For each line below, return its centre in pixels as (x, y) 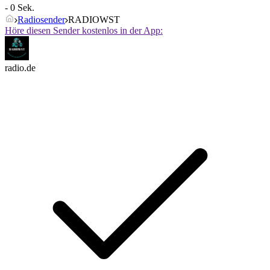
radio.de (20, 68)
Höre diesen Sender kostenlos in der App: (84, 31)
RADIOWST (94, 20)
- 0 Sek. (20, 8)
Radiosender (41, 20)
